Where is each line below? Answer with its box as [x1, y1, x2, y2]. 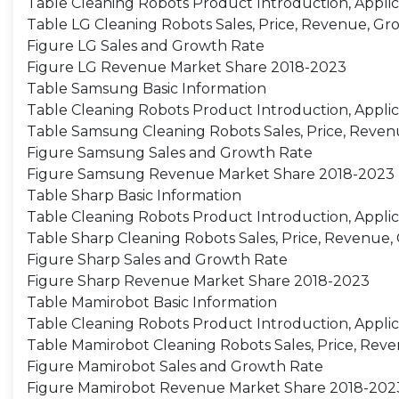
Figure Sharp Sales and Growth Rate [27, 251, 288, 268]
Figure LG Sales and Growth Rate [27, 37, 265, 54]
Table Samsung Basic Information [27, 80, 266, 97]
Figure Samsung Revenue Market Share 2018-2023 [27, 166, 395, 183]
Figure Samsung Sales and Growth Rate [27, 144, 313, 161]
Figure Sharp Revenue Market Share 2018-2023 [27, 273, 370, 289]
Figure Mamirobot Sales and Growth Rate [27, 358, 323, 375]
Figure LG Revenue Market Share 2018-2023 [27, 59, 346, 76]
